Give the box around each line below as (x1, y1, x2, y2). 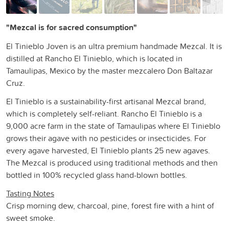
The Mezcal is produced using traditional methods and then (6, 156, 218, 168)
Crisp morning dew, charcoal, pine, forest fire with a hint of (6, 199, 214, 211)
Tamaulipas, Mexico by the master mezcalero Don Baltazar (6, 64, 213, 76)
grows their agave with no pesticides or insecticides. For (6, 132, 206, 144)
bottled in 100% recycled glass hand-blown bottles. (6, 169, 187, 180)
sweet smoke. (6, 212, 55, 223)
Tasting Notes (6, 187, 54, 199)
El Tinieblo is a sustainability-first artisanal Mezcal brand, (6, 95, 206, 107)
